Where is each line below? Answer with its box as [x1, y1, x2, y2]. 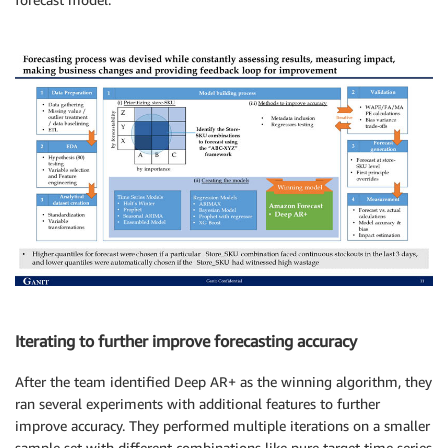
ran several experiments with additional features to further [15, 394, 380, 412]
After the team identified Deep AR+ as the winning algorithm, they [15, 372, 432, 390]
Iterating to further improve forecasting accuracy [15, 331, 357, 352]
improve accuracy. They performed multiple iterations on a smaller [15, 416, 430, 434]
